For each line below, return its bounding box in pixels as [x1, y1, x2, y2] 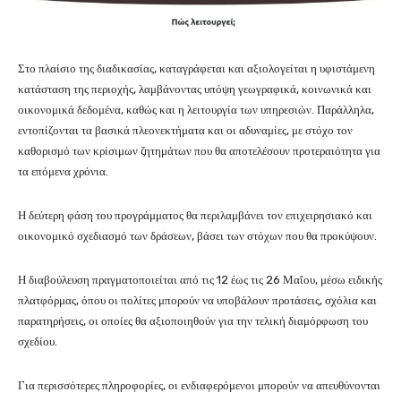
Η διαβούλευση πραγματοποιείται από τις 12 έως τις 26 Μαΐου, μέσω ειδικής [18, 273, 382, 287]
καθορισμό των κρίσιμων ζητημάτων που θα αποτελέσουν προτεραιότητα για [18, 144, 380, 158]
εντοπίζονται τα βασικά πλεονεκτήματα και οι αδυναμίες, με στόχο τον [18, 124, 353, 138]
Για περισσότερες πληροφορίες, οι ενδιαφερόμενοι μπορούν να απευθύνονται [18, 379, 380, 393]
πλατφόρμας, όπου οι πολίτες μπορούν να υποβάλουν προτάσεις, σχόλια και [18, 294, 377, 308]
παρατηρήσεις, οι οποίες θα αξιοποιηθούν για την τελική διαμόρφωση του [18, 314, 368, 328]
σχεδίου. [18, 335, 57, 349]
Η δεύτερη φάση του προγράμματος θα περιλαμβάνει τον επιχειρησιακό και [18, 209, 372, 223]
